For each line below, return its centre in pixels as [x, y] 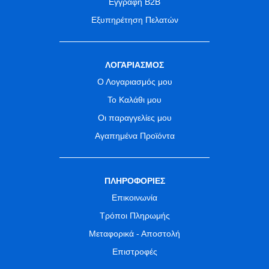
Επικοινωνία [134, 198]
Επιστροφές [134, 252]
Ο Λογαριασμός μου [134, 82]
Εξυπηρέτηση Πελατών [134, 20]
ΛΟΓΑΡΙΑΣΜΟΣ [134, 65]
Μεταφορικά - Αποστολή [134, 234]
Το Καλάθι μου [134, 100]
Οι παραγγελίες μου [134, 118]
